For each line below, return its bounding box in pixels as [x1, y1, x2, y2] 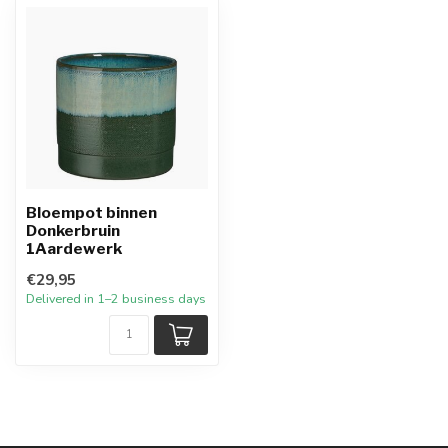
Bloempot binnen [26, 203, 157, 222]
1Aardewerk [26, 239, 122, 258]
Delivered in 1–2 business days [26, 290, 206, 307]
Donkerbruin [26, 221, 120, 240]
